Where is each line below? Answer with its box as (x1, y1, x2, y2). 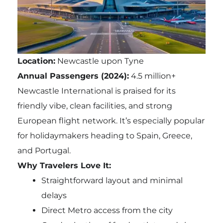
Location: (17, 56, 55, 66)
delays (41, 191, 67, 201)
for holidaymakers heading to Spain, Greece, (17, 131, 192, 141)
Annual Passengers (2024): (17, 71, 129, 81)
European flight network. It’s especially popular (17, 116, 205, 126)
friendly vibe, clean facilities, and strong (17, 101, 172, 111)
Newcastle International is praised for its (17, 86, 176, 96)
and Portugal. (17, 146, 71, 156)
